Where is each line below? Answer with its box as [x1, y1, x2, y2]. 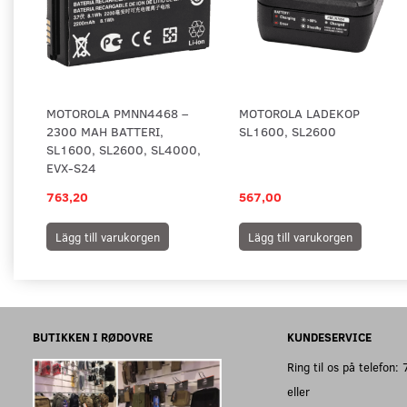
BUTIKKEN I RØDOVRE [33, 329, 153, 345]
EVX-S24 [46, 159, 96, 177]
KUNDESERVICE [287, 329, 372, 345]
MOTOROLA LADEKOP [239, 104, 360, 123]
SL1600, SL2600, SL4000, [46, 141, 201, 159]
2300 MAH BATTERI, [46, 123, 164, 141]
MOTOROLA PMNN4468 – [46, 104, 188, 123]
